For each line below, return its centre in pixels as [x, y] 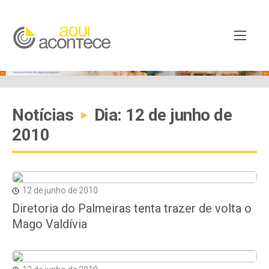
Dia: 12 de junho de [161, 115]
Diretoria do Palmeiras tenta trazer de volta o [132, 208]
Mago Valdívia [50, 224]
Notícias [45, 115]
